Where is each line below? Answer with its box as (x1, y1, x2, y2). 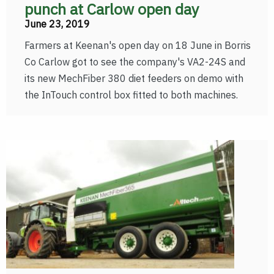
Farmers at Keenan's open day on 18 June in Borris (24, 39, 251, 51)
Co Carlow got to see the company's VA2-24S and (24, 56, 245, 68)
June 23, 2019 (24, 18, 90, 30)
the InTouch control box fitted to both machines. (24, 89, 238, 101)
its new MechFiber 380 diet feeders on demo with (24, 72, 243, 84)
